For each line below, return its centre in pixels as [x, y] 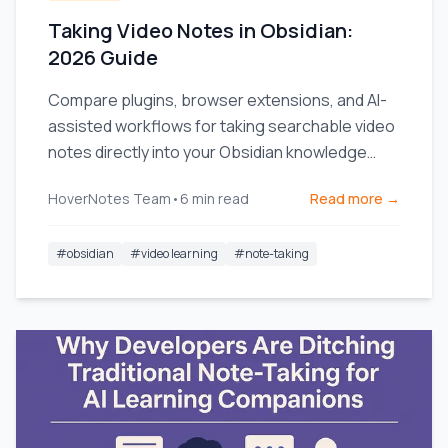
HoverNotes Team [109, 198]
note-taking [277, 253]
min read [220, 198]
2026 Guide [103, 57]
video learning [179, 253]
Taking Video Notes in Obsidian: [200, 30]
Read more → [355, 198]
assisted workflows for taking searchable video [221, 126]
